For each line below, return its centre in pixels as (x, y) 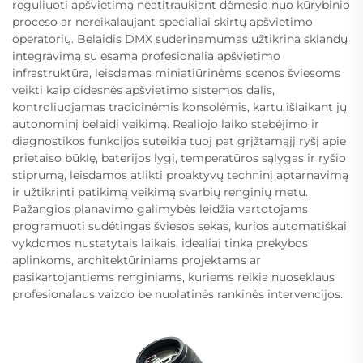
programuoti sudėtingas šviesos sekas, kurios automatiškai (179, 226)
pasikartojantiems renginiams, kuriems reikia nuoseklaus (173, 277)
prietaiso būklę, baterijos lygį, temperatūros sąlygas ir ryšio (179, 158)
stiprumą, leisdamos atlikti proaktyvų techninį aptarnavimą (180, 175)
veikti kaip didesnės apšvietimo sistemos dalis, (143, 90)
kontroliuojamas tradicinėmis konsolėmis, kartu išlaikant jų (179, 107)
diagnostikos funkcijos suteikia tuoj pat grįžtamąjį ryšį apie (179, 141)
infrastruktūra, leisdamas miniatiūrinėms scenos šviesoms (176, 73)
